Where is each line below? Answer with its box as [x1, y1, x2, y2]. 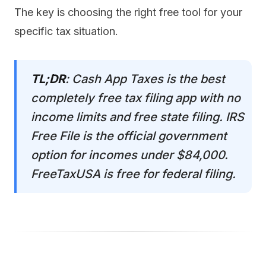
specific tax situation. [14, 25, 118, 37]
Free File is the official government [31, 129, 227, 143]
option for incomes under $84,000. [31, 148, 228, 162]
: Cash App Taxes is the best [65, 72, 225, 86]
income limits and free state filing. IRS [31, 110, 244, 124]
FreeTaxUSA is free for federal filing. [31, 167, 236, 181]
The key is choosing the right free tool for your [14, 6, 242, 18]
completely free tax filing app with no [31, 91, 240, 105]
